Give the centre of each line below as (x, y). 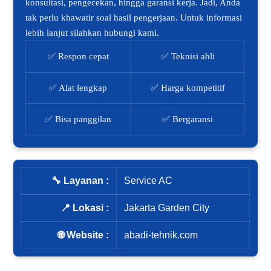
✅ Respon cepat (78, 57)
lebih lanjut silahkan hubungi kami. (93, 33)
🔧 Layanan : (80, 181)
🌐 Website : (84, 235)
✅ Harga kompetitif (188, 88)
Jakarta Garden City (167, 208)
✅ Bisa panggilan (78, 119)
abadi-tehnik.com (161, 235)
